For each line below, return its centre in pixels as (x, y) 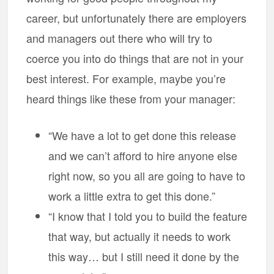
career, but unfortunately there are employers (137, 18)
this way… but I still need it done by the (144, 256)
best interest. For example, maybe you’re (126, 78)
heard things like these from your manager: (131, 98)
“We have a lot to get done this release (143, 135)
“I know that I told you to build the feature (148, 216)
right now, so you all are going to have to (147, 176)
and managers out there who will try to (120, 38)
